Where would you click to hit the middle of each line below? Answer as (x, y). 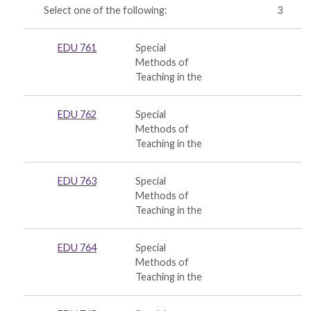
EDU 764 (77, 247)
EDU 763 (77, 181)
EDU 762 (77, 114)
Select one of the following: (106, 10)
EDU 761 (77, 48)
